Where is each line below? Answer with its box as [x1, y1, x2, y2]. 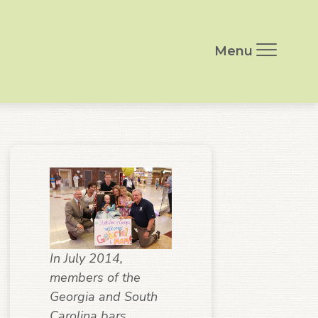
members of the [50, 268, 141, 286]
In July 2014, [50, 249, 123, 267]
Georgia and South [50, 287, 158, 305]
